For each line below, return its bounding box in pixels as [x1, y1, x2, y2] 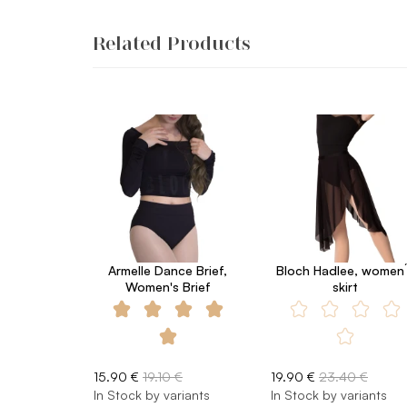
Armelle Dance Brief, [108, 263, 227, 279]
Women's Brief [124, 279, 211, 295]
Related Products [93, 32, 251, 55]
